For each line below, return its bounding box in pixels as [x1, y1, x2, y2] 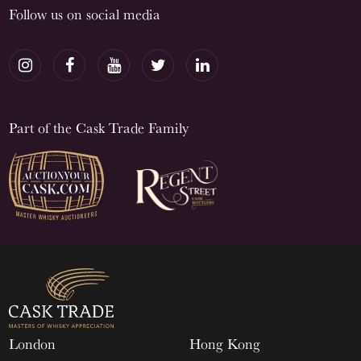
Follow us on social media [9, 5, 160, 23]
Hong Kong [189, 334, 260, 354]
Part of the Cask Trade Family [9, 118, 189, 137]
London [9, 334, 56, 354]
